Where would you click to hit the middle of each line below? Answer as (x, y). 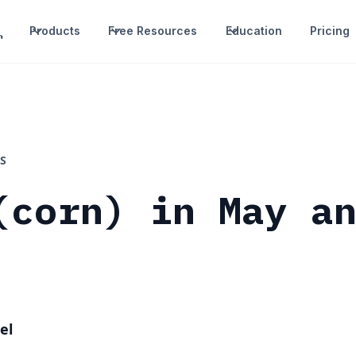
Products (55, 31)
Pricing (329, 31)
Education (253, 31)
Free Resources (153, 31)
